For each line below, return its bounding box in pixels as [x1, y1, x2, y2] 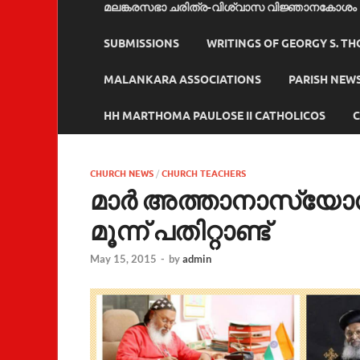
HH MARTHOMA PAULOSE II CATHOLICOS [104, 109, 325, 123]
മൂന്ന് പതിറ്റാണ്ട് [90, 214, 269, 246]
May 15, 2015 [90, 252, 157, 266]
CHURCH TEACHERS [162, 167, 246, 179]
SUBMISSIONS [104, 37, 179, 51]
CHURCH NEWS [90, 167, 153, 179]
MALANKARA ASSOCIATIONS [104, 73, 261, 87]
